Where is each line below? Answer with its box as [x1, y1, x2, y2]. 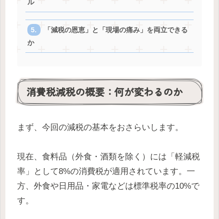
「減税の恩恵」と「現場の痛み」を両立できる [44, 26, 188, 34]
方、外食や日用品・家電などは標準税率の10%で [17, 181, 199, 191]
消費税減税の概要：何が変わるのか [26, 85, 183, 99]
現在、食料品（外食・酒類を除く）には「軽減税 [17, 152, 200, 162]
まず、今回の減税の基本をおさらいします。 [17, 122, 183, 132]
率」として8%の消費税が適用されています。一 [17, 167, 195, 176]
